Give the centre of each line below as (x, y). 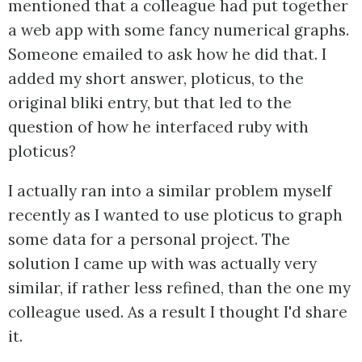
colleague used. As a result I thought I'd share (178, 312)
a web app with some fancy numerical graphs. (179, 30)
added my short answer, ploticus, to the (156, 79)
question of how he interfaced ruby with (158, 127)
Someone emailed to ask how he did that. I (167, 55)
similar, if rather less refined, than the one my (179, 288)
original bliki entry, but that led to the (150, 103)
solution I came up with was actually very (162, 264)
